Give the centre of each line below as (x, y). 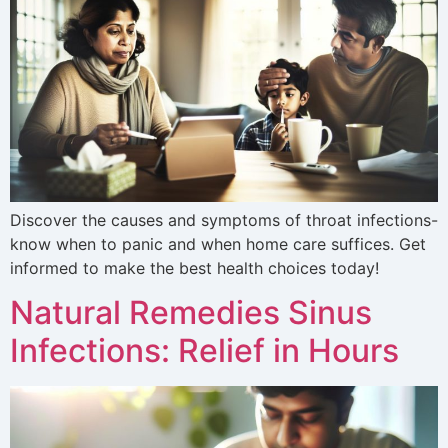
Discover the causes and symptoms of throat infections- (224, 219)
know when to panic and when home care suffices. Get (218, 243)
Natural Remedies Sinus (191, 313)
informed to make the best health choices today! (194, 267)
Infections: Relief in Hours (204, 351)
